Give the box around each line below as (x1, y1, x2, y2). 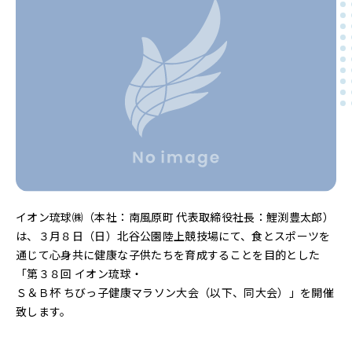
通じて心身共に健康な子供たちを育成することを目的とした (16, 247, 321, 263)
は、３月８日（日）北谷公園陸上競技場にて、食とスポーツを (16, 228, 331, 244)
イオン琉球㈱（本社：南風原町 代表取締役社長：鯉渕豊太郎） (16, 209, 335, 225)
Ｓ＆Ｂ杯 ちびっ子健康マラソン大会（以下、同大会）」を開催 (16, 284, 335, 301)
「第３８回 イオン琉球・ (16, 266, 143, 282)
